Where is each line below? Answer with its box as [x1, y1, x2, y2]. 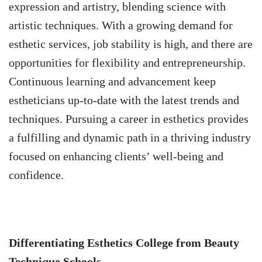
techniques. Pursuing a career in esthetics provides [9, 112, 249, 126]
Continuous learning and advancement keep [9, 75, 216, 88]
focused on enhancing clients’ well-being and [9, 150, 223, 163]
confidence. [9, 168, 64, 182]
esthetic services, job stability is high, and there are [9, 37, 253, 51]
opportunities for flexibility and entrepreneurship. [9, 56, 246, 70]
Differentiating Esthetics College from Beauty [9, 236, 239, 250]
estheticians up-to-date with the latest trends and [9, 94, 239, 107]
